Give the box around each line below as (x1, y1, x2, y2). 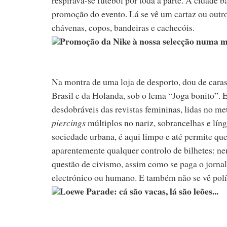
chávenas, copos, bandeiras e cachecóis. (52, 21, 195, 33)
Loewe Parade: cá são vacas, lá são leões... (60, 184, 218, 198)
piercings (52, 116, 86, 129)
